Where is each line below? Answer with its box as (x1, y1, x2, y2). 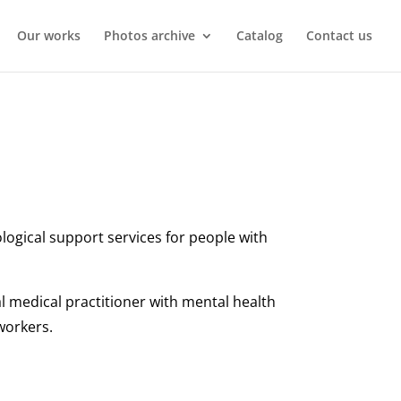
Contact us (306, 27, 372, 44)
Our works (17, 27, 81, 44)
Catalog (236, 27, 283, 44)
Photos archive (104, 27, 195, 44)
